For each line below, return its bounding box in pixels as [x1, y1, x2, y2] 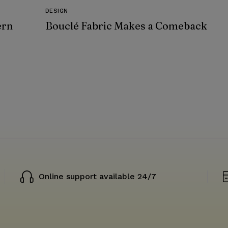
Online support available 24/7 [38, 172, 156, 182]
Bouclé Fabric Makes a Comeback [45, 19, 207, 33]
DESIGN [45, 8, 68, 15]
